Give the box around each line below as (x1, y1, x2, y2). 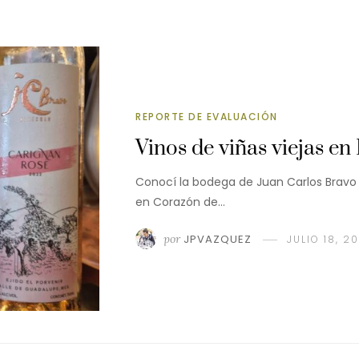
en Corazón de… (135, 193, 225, 210)
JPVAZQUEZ (184, 231, 252, 247)
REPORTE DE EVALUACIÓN (135, 109, 278, 123)
